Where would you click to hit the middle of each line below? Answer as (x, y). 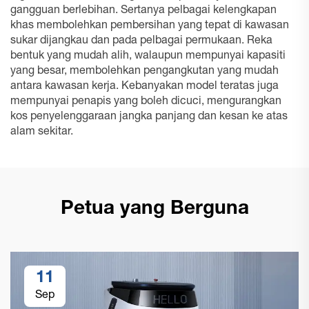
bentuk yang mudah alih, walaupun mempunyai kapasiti (148, 57)
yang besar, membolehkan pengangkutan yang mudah (144, 72)
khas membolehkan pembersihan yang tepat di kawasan (150, 26)
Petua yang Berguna (154, 210)
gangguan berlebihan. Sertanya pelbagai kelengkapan (143, 11)
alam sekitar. (42, 132)
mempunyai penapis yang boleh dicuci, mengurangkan (146, 102)
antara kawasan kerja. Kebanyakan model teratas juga (144, 87)
